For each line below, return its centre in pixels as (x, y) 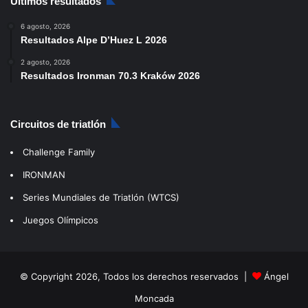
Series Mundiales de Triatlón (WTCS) (101, 197)
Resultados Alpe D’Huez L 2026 (94, 40)
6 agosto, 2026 (45, 26)
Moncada (154, 298)
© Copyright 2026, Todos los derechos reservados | (136, 276)
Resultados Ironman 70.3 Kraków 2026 (110, 75)
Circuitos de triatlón (58, 124)
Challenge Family (59, 152)
